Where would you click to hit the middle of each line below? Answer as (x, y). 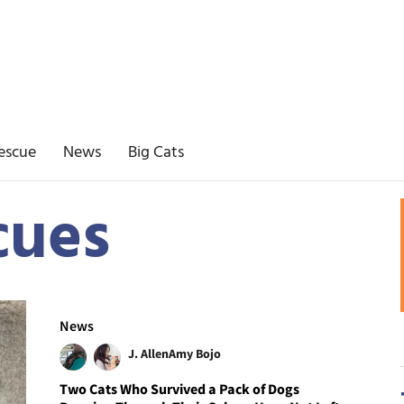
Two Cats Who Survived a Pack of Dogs (180, 388)
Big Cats (156, 153)
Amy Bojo (195, 353)
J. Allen (149, 353)
